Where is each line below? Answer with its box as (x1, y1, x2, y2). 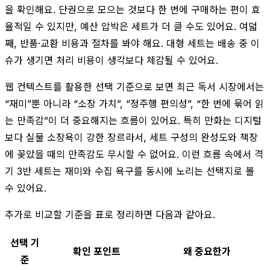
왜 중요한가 (183, 245, 231, 257)
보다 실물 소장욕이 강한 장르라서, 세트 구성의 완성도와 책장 (5, 131, 258, 143)
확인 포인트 (72, 245, 121, 257)
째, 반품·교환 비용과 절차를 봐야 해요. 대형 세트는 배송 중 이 (5, 37, 260, 49)
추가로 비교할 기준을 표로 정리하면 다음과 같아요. (5, 208, 215, 221)
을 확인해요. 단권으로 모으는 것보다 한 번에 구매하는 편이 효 (5, 3, 260, 16)
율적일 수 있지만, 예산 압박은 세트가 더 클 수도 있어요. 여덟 (5, 20, 257, 33)
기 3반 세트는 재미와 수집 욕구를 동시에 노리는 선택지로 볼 (5, 165, 254, 177)
